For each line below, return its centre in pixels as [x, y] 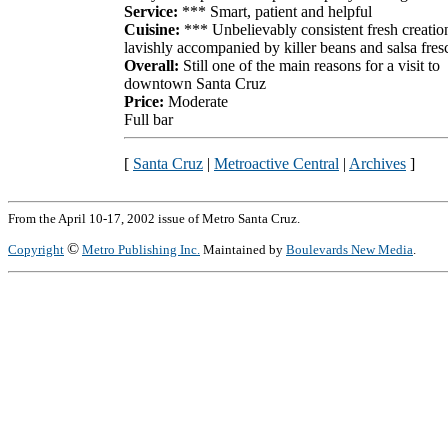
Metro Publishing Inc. [141, 249]
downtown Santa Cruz [195, 83]
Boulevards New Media [349, 249]
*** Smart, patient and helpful [277, 11]
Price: [144, 101]
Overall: [151, 65]
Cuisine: [154, 29]
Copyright [36, 249]
